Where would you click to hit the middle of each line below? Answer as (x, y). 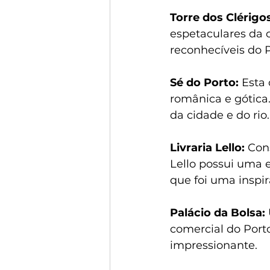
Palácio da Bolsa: (218, 213)
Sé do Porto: (204, 83)
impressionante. (214, 245)
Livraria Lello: (207, 148)
